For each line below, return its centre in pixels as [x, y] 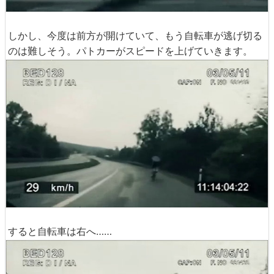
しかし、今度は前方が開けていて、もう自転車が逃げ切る [135, 35]
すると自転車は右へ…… [60, 231]
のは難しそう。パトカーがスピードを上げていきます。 [130, 51]
